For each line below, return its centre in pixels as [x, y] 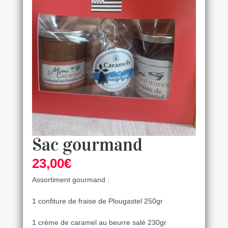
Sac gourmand [87, 145]
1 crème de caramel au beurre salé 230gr [99, 223]
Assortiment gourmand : [70, 180]
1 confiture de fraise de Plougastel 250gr [97, 201]
